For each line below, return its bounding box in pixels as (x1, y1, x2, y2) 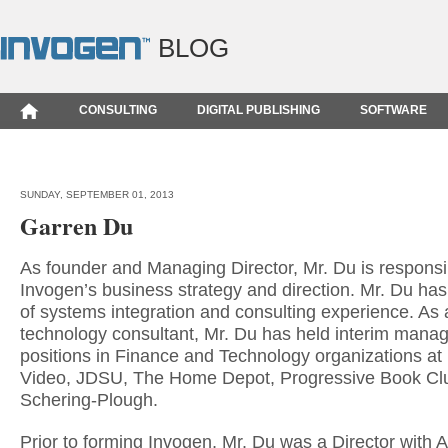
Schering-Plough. (20, 390, 158, 410)
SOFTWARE (360, 103, 427, 117)
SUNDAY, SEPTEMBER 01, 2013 (20, 189, 174, 200)
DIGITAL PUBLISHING (197, 103, 320, 117)
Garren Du (20, 208, 133, 243)
